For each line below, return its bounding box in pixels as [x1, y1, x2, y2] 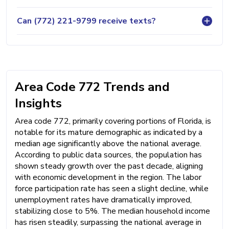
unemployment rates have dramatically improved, [15, 194, 192, 206]
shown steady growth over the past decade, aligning [15, 161, 203, 172]
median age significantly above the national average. [15, 138, 201, 150]
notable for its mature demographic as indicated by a [15, 127, 202, 139]
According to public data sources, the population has [15, 149, 202, 161]
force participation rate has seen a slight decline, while [15, 183, 209, 195]
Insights [15, 95, 62, 112]
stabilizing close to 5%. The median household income [15, 205, 210, 217]
